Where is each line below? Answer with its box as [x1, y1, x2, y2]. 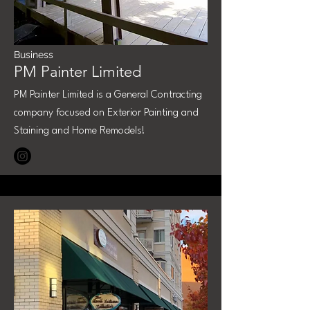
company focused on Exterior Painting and [14, 108, 199, 118]
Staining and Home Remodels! [14, 126, 145, 136]
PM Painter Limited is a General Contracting [14, 90, 202, 100]
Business [14, 49, 53, 60]
